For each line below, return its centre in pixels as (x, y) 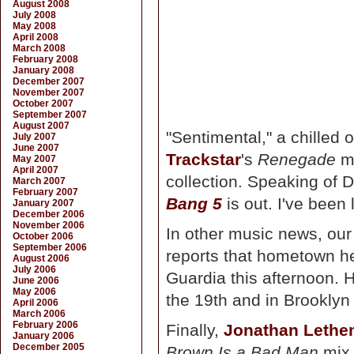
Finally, (195, 330)
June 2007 (36, 148)
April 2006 (36, 303)
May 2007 (34, 159)
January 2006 (43, 336)
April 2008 (36, 37)
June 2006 (36, 281)
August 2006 (41, 258)
